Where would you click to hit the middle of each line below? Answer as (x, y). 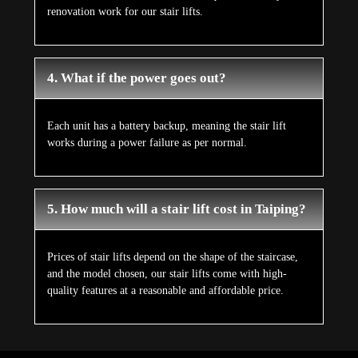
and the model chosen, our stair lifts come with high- (167, 274)
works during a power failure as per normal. (147, 143)
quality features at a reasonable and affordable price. (165, 291)
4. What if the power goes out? (136, 78)
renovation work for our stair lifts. (125, 12)
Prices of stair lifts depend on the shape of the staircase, (172, 257)
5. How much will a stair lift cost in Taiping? (176, 209)
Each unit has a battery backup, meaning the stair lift (166, 126)
